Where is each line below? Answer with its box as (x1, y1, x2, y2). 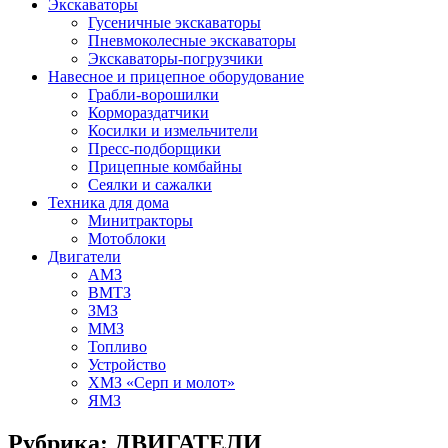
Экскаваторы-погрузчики (88, 50, 263, 67)
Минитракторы (88, 212, 193, 229)
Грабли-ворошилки (88, 86, 219, 103)
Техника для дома (48, 194, 169, 211)
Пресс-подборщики (88, 140, 221, 157)
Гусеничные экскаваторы (88, 14, 261, 31)
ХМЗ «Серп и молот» (88, 374, 235, 391)
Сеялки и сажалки (88, 176, 212, 193)
